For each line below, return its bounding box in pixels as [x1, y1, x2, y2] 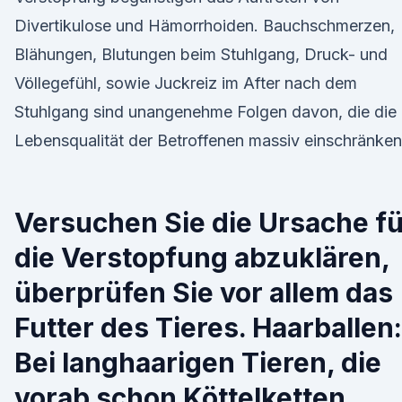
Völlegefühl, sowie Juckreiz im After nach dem [14, 74, 357, 92]
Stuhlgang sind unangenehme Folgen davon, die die [14, 102, 397, 121]
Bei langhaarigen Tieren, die [14, 346, 381, 379]
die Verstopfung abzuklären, [14, 241, 389, 274]
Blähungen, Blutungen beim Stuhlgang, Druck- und [14, 45, 388, 64]
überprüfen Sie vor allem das [14, 276, 393, 309]
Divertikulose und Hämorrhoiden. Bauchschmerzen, [14, 16, 395, 35]
